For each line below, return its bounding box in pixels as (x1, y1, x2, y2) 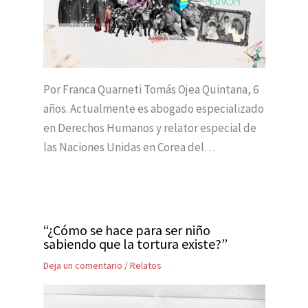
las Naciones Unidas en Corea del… (43, 139, 215, 155)
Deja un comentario (43, 258, 122, 272)
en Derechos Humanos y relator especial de (43, 120, 256, 135)
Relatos (129, 258, 162, 272)
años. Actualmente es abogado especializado (43, 100, 264, 116)
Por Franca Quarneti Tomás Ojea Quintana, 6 (43, 81, 258, 97)
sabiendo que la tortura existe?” (43, 234, 228, 252)
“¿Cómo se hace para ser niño (43, 221, 210, 239)
